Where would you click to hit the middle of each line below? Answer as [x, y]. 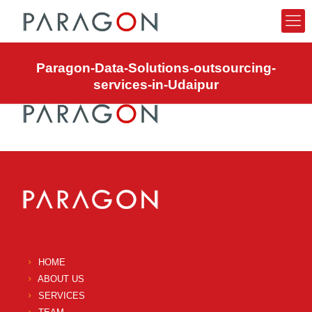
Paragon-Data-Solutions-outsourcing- [156, 68]
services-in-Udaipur [156, 85]
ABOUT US [61, 279]
